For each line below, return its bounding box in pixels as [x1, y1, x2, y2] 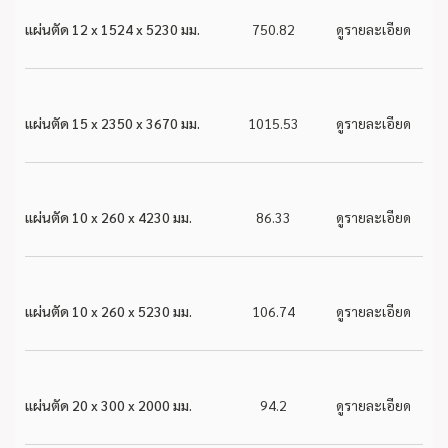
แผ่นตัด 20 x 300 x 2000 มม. [25, 396, 192, 414]
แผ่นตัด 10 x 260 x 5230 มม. [25, 302, 192, 320]
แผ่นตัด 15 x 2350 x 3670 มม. [25, 114, 200, 132]
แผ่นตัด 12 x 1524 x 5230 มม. [25, 20, 200, 38]
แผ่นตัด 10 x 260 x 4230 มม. [25, 208, 192, 226]
